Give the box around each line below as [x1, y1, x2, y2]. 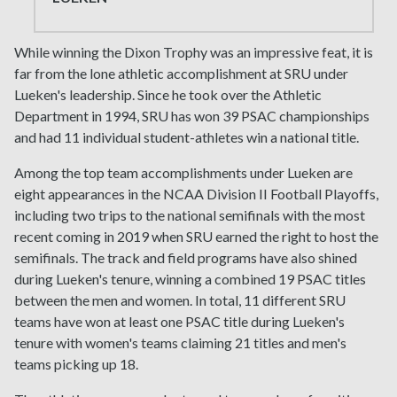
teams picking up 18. [14, 355, 138, 373]
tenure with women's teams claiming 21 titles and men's [14, 334, 346, 352]
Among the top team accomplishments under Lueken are [14, 164, 353, 182]
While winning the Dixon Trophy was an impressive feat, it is [14, 43, 373, 61]
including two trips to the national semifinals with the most [14, 206, 365, 224]
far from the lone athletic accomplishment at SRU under [14, 65, 348, 82]
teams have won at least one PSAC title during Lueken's [14, 313, 345, 331]
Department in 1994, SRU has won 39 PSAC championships [14, 107, 370, 125]
